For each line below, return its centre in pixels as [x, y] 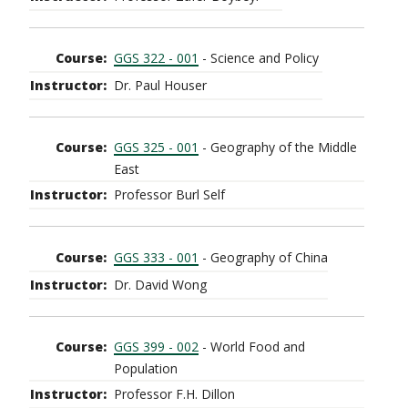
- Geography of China [263, 257]
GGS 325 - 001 [156, 148]
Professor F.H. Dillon [174, 394]
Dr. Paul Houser [160, 85]
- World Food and [252, 347]
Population [146, 368]
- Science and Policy [260, 57]
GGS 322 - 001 [156, 57]
